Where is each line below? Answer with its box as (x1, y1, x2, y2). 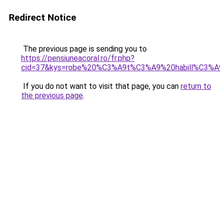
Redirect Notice (9, 12, 76, 23)
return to (181, 82, 211, 91)
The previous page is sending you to (21, 44, 147, 54)
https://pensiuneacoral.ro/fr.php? (21, 54, 135, 63)
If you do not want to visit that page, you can (21, 82, 181, 91)
